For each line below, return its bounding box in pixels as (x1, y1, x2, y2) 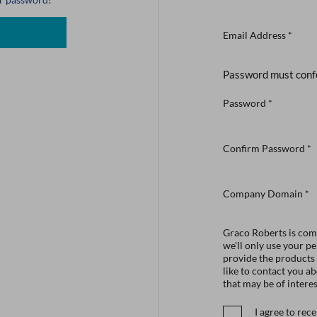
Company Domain (223, 188, 303, 200)
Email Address (223, 29, 286, 41)
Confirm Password (223, 142, 305, 154)
